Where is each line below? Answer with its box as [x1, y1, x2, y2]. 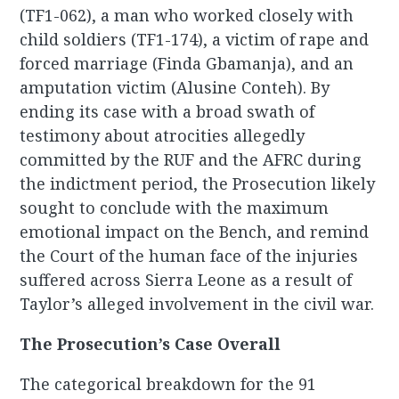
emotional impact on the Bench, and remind [20, 221, 370, 243]
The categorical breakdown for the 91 [20, 373, 317, 395]
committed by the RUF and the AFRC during [20, 149, 362, 171]
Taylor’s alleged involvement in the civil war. [20, 293, 375, 315]
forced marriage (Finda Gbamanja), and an [20, 53, 354, 75]
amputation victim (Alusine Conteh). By [20, 77, 330, 99]
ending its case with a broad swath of [20, 101, 315, 123]
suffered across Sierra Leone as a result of [20, 269, 353, 291]
